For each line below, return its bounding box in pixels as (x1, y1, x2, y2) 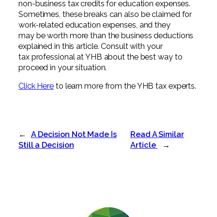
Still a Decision (18, 140, 74, 150)
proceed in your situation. (18, 63, 107, 73)
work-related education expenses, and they (18, 20, 170, 30)
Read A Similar (130, 129, 184, 139)
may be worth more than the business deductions (18, 31, 194, 41)
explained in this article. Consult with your (18, 42, 163, 51)
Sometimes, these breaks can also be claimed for (18, 10, 192, 19)
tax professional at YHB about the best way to (18, 52, 183, 62)
